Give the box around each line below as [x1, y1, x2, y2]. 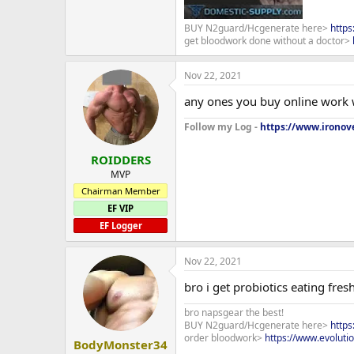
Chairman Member [81, 184, 160, 197]
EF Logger [99, 219, 142, 232]
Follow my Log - [184, 120, 260, 134]
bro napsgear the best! [184, 305, 284, 319]
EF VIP [107, 201, 134, 214]
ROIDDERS [90, 151, 151, 168]
